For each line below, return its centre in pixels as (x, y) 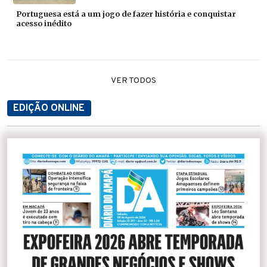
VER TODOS (133, 80)
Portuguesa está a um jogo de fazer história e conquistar (126, 13)
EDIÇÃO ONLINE (49, 108)
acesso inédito (44, 23)
